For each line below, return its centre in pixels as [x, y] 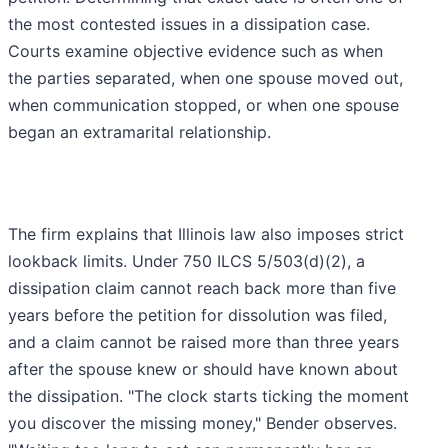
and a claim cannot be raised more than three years [203, 341]
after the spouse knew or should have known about [203, 368]
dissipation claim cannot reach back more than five [202, 287]
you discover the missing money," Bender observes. [202, 422]
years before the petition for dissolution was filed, [197, 314]
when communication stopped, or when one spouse [203, 104]
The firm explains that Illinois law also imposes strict [206, 233]
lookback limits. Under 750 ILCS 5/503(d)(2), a [186, 260]
